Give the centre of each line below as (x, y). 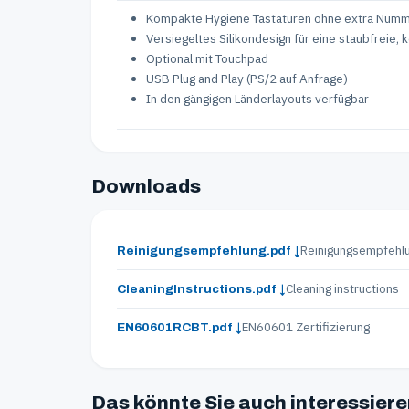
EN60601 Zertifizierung (306, 326)
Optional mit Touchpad (207, 58)
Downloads (146, 186)
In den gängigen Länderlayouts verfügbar (257, 98)
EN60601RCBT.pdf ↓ (179, 327)
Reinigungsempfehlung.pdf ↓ (209, 250)
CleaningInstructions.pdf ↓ (201, 288)
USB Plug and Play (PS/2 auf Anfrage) (247, 78)
